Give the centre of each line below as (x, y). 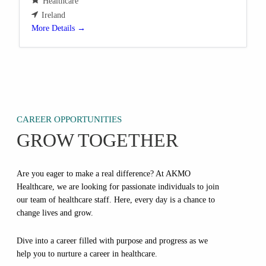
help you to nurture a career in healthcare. (87, 253)
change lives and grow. (55, 212)
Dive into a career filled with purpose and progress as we (112, 240)
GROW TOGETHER (97, 140)
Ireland (53, 15)
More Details (54, 28)
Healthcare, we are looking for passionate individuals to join (118, 186)
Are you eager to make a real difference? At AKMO (104, 173)
